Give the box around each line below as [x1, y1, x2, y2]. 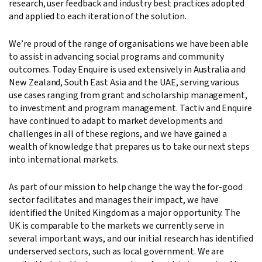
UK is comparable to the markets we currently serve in [9, 219, 225, 233]
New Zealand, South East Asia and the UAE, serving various [9, 76, 240, 89]
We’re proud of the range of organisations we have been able [9, 37, 249, 51]
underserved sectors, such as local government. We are [9, 245, 225, 258]
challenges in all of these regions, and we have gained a [9, 127, 227, 141]
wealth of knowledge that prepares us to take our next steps [9, 140, 250, 154]
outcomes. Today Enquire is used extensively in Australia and [9, 63, 246, 77]
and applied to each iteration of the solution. [9, 10, 187, 23]
